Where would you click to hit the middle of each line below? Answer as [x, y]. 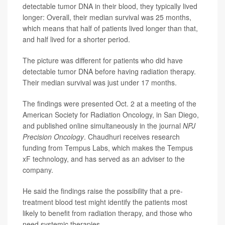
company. [38, 170]
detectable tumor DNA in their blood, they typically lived [110, 6]
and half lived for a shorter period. [76, 39]
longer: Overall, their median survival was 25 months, [107, 17]
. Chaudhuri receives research [132, 137]
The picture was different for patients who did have [103, 61]
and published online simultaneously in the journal [103, 126]
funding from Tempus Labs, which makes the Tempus [108, 148]
